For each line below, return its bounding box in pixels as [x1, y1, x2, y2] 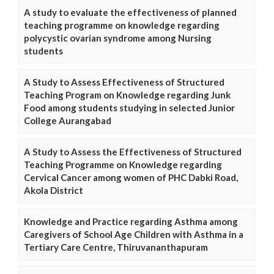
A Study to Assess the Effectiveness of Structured [24, 146, 242, 157]
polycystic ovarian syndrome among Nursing [24, 32, 212, 43]
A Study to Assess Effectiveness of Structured [24, 76, 224, 87]
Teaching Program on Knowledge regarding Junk [24, 89, 231, 100]
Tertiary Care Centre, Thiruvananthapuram [24, 241, 208, 253]
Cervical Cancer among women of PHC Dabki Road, [24, 171, 238, 183]
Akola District [24, 184, 83, 196]
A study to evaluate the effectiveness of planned [24, 6, 237, 18]
